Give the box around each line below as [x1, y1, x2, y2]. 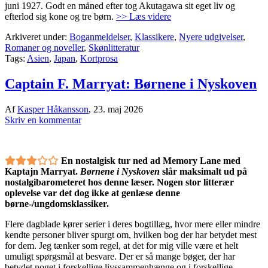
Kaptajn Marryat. [5, 166, 80, 176]
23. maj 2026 [93, 104, 143, 114]
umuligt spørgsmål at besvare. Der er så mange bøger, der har [5, 251, 235, 261]
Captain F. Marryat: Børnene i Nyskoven [5, 76, 257, 92]
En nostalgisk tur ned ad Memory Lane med [61, 156, 240, 166]
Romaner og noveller [5, 42, 84, 53]
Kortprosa [80, 53, 118, 64]
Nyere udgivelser [179, 32, 243, 42]
